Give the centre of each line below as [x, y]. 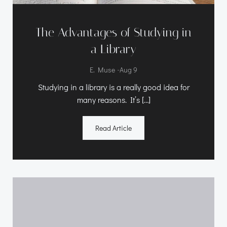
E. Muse [102, 69]
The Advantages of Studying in [113, 32]
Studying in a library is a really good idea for [113, 87]
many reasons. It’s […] [113, 99]
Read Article [113, 128]
